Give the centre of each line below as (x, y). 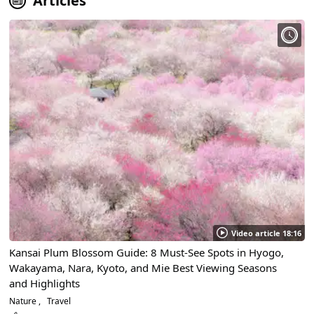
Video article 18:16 (266, 233)
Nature (24, 301)
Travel (58, 301)
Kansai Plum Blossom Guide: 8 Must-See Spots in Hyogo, (147, 252)
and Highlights (45, 283)
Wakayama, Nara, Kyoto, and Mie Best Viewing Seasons (143, 267)
